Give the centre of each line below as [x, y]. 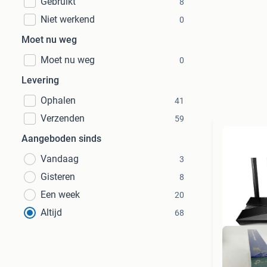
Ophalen [58, 100]
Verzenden [63, 118]
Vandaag [60, 159]
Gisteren [58, 177]
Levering [40, 80]
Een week [60, 195]
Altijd [51, 212]
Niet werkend [68, 19]
